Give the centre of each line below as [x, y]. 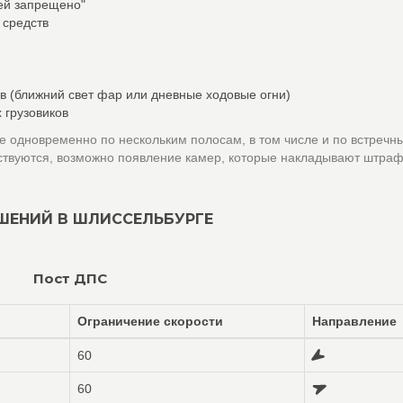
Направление [354, 321]
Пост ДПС [70, 278]
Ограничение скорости [150, 321]
